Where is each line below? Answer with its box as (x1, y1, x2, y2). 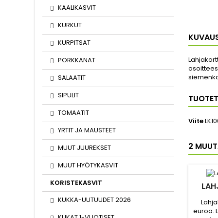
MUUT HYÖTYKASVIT (58, 161, 118, 170)
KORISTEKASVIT (50, 178, 102, 187)
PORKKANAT (58, 55, 95, 65)
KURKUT (58, 20, 82, 30)
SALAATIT (58, 73, 86, 82)
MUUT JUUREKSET (58, 143, 111, 152)
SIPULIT (58, 91, 79, 100)
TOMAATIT (58, 108, 89, 117)
